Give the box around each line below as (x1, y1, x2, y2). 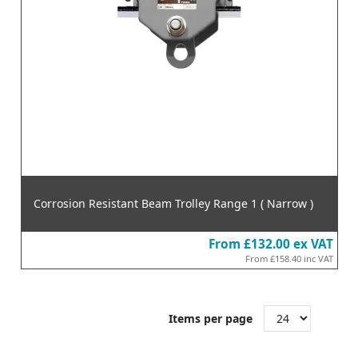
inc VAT (303, 252, 333, 265)
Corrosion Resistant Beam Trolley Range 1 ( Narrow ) (33, 195, 313, 211)
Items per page (169, 310, 253, 326)
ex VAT (292, 235, 333, 253)
